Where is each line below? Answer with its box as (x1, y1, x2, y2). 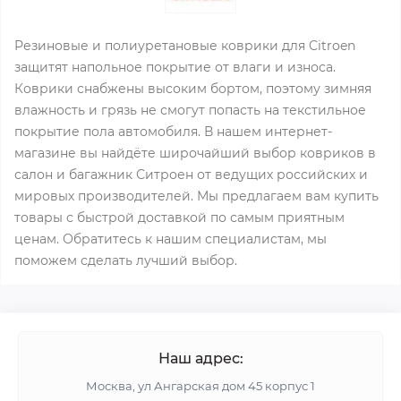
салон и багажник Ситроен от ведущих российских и (14, 166, 368, 183)
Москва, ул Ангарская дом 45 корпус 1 (86, 379, 315, 393)
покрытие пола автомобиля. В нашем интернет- (14, 124, 332, 140)
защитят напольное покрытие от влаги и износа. (14, 59, 336, 75)
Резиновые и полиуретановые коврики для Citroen (14, 38, 355, 54)
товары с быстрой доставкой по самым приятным (14, 209, 345, 226)
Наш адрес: (158, 350, 243, 367)
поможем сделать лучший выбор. (14, 252, 237, 269)
